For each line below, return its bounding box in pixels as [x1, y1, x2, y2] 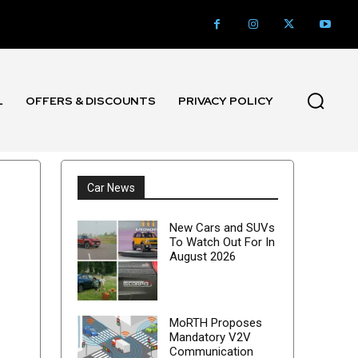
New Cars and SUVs [169, 221, 275, 236]
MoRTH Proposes [169, 316, 262, 331]
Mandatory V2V [169, 330, 251, 345]
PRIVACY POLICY [178, 93, 274, 108]
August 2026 [169, 249, 236, 265]
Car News [86, 181, 135, 195]
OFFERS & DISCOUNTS [26, 93, 157, 108]
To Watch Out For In [169, 235, 275, 250]
